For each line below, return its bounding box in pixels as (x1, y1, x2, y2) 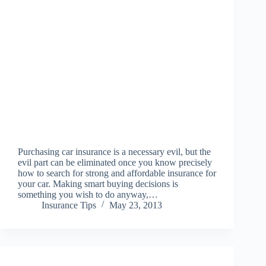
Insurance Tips (42, 200, 96, 211)
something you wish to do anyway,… (18, 189, 158, 200)
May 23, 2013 (109, 200, 162, 211)
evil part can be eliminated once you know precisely (18, 157, 212, 168)
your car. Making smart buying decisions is (18, 179, 178, 189)
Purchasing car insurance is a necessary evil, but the (18, 147, 211, 157)
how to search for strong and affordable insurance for (18, 168, 216, 179)
